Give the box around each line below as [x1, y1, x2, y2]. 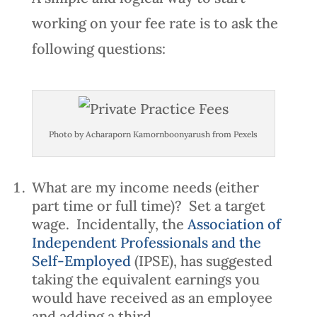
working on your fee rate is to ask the [31, 13, 278, 32]
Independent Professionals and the [31, 233, 261, 251]
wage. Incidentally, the [31, 214, 184, 233]
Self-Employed [31, 251, 131, 270]
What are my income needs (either [31, 178, 259, 196]
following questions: [31, 39, 166, 57]
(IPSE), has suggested [130, 251, 272, 270]
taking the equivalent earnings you [31, 270, 260, 288]
